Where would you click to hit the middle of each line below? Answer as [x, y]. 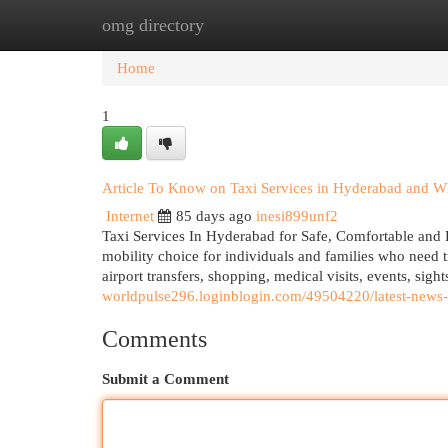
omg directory [153, 25]
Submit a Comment [165, 379]
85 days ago [214, 216]
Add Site [366, 25]
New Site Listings [254, 25]
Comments [154, 339]
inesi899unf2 [297, 216]
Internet [130, 216]
